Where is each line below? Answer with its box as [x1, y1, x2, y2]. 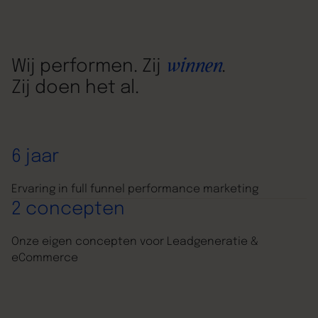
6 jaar [11, 148, 59, 167]
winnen [165, 57, 221, 77]
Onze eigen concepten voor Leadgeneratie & [11, 236, 258, 248]
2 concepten [11, 200, 125, 219]
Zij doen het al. [11, 79, 139, 98]
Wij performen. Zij [11, 57, 165, 77]
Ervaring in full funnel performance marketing [11, 184, 258, 196]
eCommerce [11, 253, 78, 265]
